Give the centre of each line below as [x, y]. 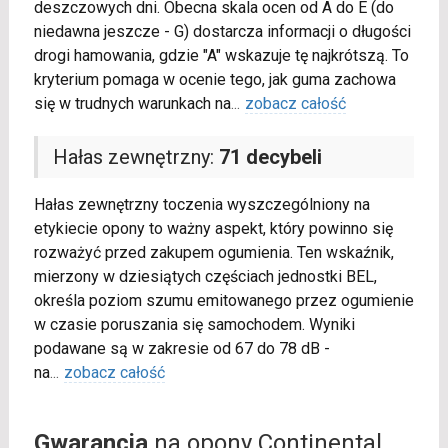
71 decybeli [270, 157]
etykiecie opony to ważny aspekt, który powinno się [213, 229]
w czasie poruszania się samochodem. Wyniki [194, 325]
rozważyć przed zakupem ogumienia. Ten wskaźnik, [213, 253]
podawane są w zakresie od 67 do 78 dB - [181, 349]
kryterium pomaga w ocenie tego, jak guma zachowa [214, 80]
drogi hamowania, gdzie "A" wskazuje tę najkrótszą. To [221, 56]
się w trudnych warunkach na [132, 104]
